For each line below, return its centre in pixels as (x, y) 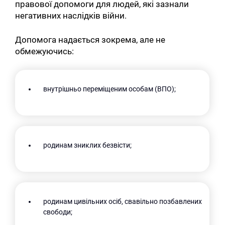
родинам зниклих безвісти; (88, 145)
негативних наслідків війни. (72, 15)
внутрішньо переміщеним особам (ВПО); (110, 89)
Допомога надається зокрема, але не (90, 39)
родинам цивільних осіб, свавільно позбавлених (123, 202)
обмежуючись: (46, 51)
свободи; (59, 212)
